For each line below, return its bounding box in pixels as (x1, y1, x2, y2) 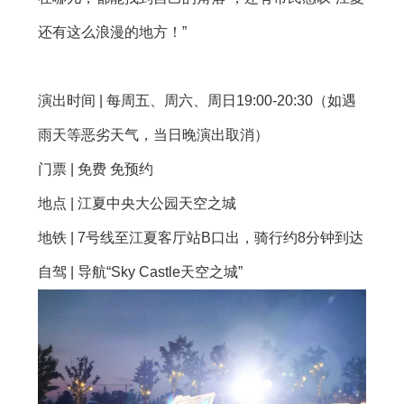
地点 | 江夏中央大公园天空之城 (38, 196, 236, 212)
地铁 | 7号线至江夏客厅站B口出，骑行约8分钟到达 (38, 230, 363, 246)
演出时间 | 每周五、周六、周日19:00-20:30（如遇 (38, 93, 356, 109)
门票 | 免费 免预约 (38, 161, 153, 178)
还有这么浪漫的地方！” (38, 24, 187, 41)
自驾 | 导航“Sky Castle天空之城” (38, 264, 243, 280)
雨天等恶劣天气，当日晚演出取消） (38, 127, 269, 143)
